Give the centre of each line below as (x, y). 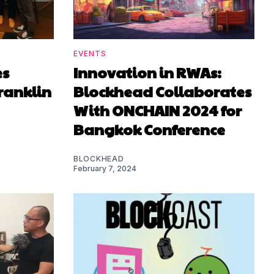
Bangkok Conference (149, 129)
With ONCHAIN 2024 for (157, 110)
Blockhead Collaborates (162, 91)
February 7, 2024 (105, 169)
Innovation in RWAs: (147, 72)
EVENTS (90, 54)
